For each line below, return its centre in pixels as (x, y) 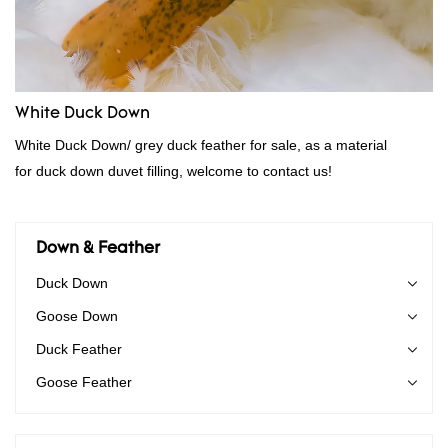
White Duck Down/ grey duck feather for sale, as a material (201, 144)
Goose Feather (84, 381)
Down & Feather (98, 248)
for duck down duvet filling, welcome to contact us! (173, 170)
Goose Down (77, 315)
